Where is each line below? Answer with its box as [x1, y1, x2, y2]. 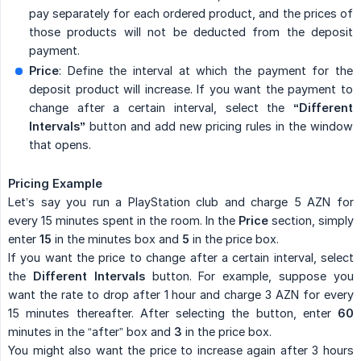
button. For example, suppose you [144, 268, 355, 283]
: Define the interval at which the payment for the [59, 63, 353, 77]
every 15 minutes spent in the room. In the [8, 213, 239, 227]
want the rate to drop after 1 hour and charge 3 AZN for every [8, 287, 354, 301]
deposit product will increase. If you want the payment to [29, 81, 353, 96]
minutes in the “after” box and [8, 324, 174, 338]
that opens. [29, 137, 91, 151]
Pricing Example [8, 176, 102, 190]
